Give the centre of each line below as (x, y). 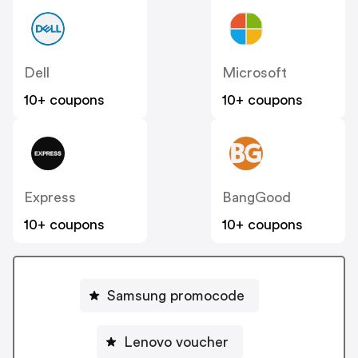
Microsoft (255, 73)
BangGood (257, 198)
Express (50, 198)
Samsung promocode (176, 295)
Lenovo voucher (176, 342)
